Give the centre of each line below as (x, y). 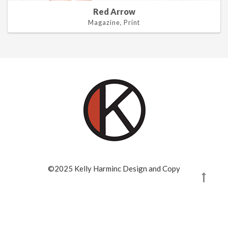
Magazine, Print (114, 22)
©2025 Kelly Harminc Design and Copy (114, 168)
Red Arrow (114, 11)
